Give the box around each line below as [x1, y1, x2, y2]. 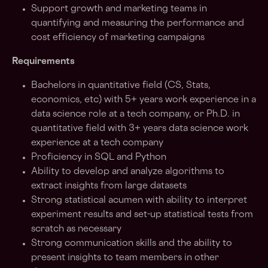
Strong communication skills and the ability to [31, 239, 232, 248]
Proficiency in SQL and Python [31, 153, 166, 162]
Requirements [12, 57, 75, 66]
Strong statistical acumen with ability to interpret [31, 196, 247, 205]
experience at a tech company [31, 139, 163, 148]
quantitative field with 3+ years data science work [31, 124, 248, 133]
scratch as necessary [31, 225, 121, 234]
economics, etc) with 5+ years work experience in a [31, 96, 256, 105]
